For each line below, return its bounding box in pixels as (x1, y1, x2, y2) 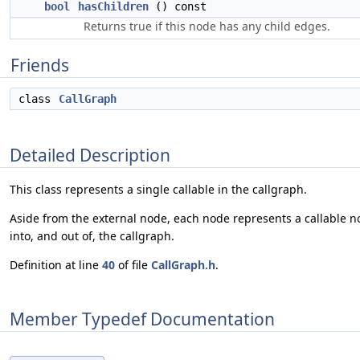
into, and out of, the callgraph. (10, 228, 174, 244)
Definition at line (10, 257, 102, 273)
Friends (10, 54, 69, 76)
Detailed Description (10, 143, 170, 166)
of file (115, 257, 151, 273)
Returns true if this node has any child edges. (84, 18, 330, 34)
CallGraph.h (151, 257, 215, 273)
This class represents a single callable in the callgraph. (10, 182, 307, 198)
